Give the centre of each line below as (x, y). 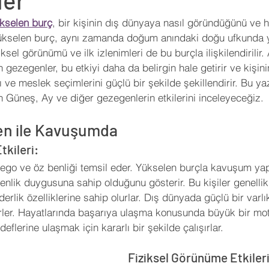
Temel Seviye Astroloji (165, 110)
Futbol (141, 14)
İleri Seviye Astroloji (50, 110)
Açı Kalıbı (78, 62)
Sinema (87, 14)
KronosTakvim (211, 14)
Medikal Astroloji (158, 62)
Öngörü (18, 62)
